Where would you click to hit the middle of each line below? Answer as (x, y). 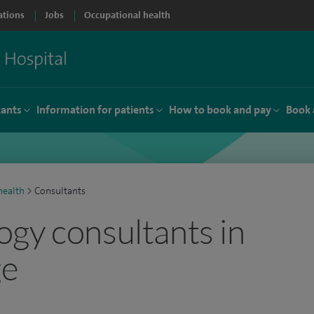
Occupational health (127, 15)
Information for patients (95, 110)
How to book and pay (220, 110)
